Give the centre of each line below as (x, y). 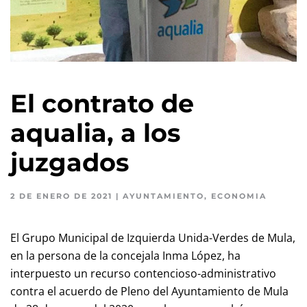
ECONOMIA (239, 196)
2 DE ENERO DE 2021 (61, 196)
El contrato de (102, 103)
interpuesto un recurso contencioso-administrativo (143, 273)
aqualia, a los (95, 133)
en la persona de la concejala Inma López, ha (125, 256)
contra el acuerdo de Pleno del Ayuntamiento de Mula (149, 291)
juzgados (70, 162)
